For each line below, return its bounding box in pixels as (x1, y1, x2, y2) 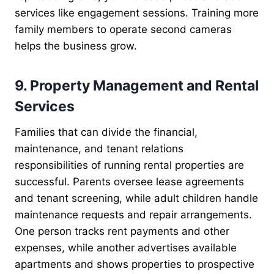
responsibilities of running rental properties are (15, 158, 244, 171)
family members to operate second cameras (15, 23, 232, 35)
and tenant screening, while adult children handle (15, 191, 258, 204)
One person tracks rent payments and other (15, 224, 229, 237)
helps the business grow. (15, 39, 137, 52)
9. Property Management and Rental (15, 77, 259, 95)
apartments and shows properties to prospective (15, 257, 254, 270)
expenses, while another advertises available (15, 241, 237, 254)
